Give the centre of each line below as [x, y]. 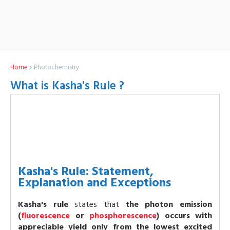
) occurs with [184, 216]
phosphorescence [123, 216]
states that [97, 204]
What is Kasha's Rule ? [67, 86]
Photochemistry [56, 67]
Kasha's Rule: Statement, [86, 171]
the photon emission [169, 204]
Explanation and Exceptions [94, 183]
